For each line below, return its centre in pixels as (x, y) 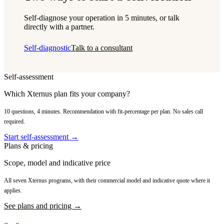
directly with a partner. (59, 27)
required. (14, 122)
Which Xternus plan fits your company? (67, 94)
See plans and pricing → (43, 206)
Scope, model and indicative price (57, 163)
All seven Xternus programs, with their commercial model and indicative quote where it (107, 181)
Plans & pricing (28, 146)
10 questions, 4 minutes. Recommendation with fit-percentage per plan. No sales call (103, 112)
